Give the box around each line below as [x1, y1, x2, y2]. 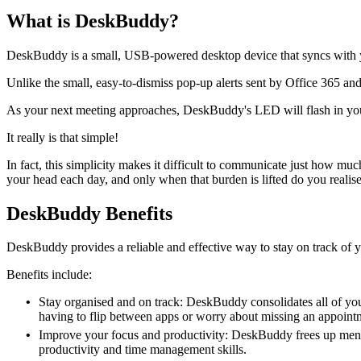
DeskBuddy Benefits [6, 202, 172, 224]
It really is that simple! [6, 130, 118, 144]
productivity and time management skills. [39, 342, 247, 357]
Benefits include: [6, 268, 92, 282]
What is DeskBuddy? [6, 10, 179, 31]
